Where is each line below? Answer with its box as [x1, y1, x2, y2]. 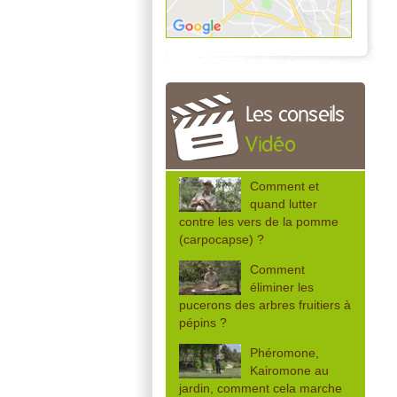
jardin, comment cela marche [179, 380, 342, 395]
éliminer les [250, 279, 314, 294]
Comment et [250, 178, 319, 193]
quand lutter [250, 196, 317, 211]
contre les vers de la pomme [179, 214, 339, 229]
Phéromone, [250, 345, 319, 360]
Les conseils [245, 104, 345, 126]
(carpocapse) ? [179, 231, 264, 246]
